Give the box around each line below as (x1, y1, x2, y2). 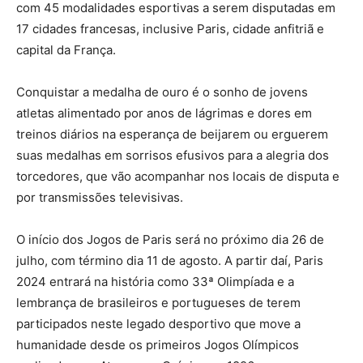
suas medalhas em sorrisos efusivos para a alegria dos (16, 147, 329, 163)
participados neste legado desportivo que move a (16, 315, 301, 331)
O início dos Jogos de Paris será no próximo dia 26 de (16, 231, 324, 247)
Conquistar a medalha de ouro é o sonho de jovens (16, 83, 308, 100)
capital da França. (16, 41, 119, 58)
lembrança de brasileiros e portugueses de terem (16, 294, 301, 310)
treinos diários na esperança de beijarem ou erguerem (16, 126, 328, 142)
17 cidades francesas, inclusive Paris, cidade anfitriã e (16, 20, 324, 36)
